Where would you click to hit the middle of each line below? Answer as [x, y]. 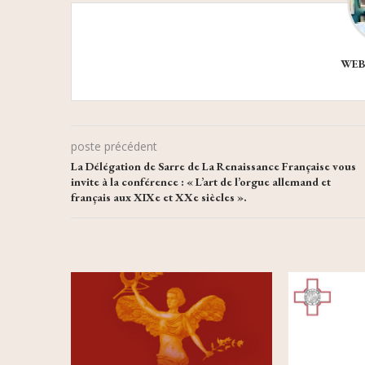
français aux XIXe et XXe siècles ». [159, 198]
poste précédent [114, 147]
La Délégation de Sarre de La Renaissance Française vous [213, 167]
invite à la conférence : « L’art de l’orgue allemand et [201, 182]
